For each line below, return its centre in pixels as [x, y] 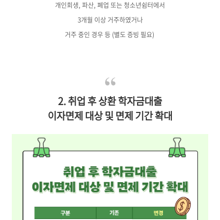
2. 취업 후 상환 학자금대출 [110, 101]
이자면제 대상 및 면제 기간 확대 [110, 116]
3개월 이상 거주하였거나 [110, 19]
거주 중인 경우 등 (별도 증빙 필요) [109, 34]
